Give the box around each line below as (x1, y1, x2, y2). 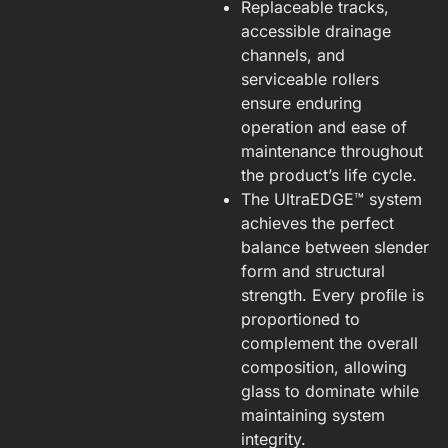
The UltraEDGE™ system (241, 188, 422, 209)
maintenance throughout (241, 140, 423, 161)
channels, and (241, 44, 345, 65)
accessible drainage (241, 20, 391, 41)
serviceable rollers (241, 68, 379, 89)
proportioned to (241, 308, 360, 329)
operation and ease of (241, 116, 407, 137)
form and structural (241, 260, 385, 281)
